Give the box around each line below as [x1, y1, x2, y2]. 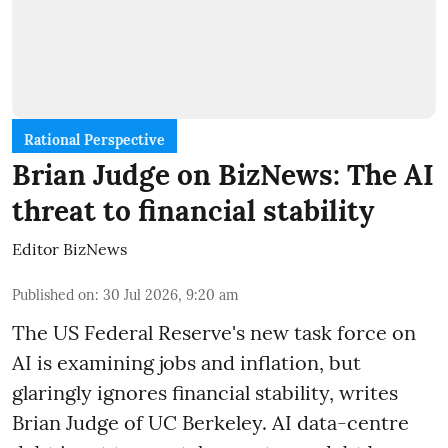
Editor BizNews [12, 238, 127, 259]
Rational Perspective [24, 130, 165, 149]
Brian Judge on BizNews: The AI [12, 156, 434, 193]
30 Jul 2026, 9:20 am [103, 285, 239, 304]
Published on [12, 285, 95, 304]
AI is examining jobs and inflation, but [12, 349, 361, 375]
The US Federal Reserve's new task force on [12, 319, 416, 345]
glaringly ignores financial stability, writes [12, 379, 398, 405]
